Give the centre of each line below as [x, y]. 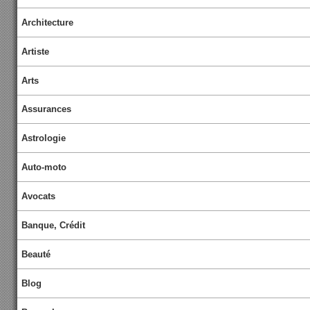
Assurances [47, 109]
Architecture [48, 22]
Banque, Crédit [54, 226]
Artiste [36, 51]
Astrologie [44, 138]
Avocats [39, 197]
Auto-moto [44, 167]
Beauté [36, 254]
